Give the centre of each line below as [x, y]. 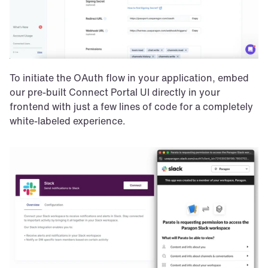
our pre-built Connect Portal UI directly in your [115, 92]
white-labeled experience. [68, 121]
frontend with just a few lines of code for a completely [131, 107]
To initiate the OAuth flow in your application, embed [129, 78]
